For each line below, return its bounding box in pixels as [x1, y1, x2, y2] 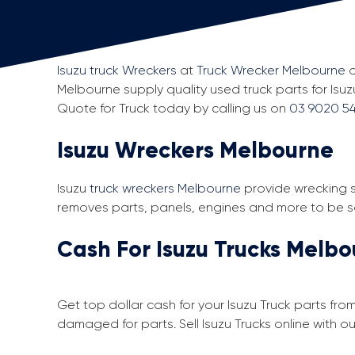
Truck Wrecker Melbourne [197, 63, 345, 78]
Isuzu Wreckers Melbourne [57, 136, 334, 164]
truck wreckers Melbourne [90, 181, 241, 196]
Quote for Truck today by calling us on [57, 101, 289, 116]
